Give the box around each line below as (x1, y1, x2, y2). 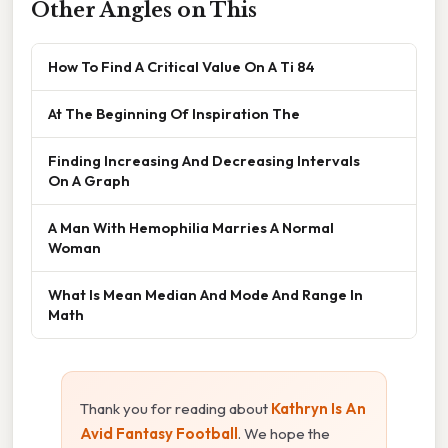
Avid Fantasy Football (80, 423, 238, 443)
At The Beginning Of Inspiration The (48, 103, 300, 123)
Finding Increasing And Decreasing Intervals (48, 150, 360, 170)
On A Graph (48, 170, 130, 190)
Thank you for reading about (80, 398, 271, 418)
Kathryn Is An (271, 398, 366, 418)
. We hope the (238, 423, 330, 443)
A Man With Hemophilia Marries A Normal (48, 217, 334, 237)
